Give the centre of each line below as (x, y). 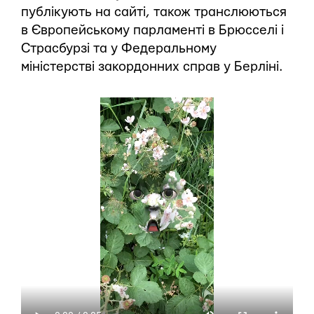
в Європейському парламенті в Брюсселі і (152, 31)
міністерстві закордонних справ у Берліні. (152, 67)
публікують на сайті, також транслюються (154, 13)
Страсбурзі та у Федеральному (119, 49)
